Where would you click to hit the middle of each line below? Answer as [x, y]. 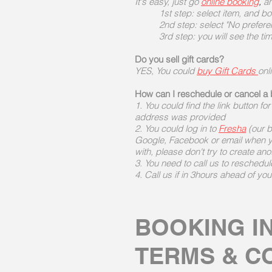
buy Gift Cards [227, 71]
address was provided [180, 117]
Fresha [232, 128]
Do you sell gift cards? [179, 59]
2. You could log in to [177, 128]
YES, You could [166, 71]
